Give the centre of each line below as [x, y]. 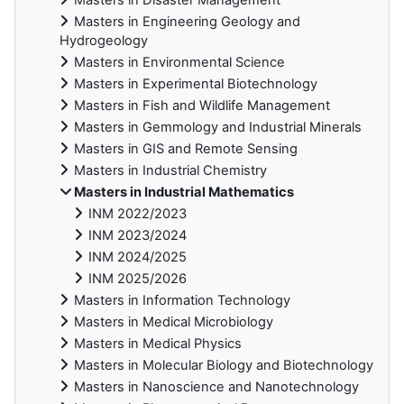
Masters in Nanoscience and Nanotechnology [216, 386]
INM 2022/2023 [138, 213]
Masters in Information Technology [182, 300]
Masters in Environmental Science [179, 62]
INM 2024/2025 [138, 257]
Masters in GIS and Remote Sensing [186, 148]
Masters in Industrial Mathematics [184, 192]
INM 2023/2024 [138, 235]
